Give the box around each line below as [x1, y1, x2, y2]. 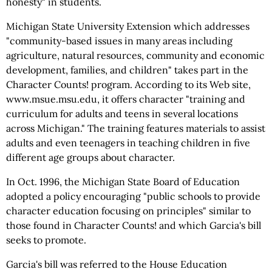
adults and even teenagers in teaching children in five [6, 137, 250, 149]
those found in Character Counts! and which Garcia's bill [6, 219, 261, 231]
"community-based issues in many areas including [6, 35, 233, 47]
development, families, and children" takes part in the [6, 64, 248, 76]
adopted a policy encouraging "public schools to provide [6, 190, 260, 202]
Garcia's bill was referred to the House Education [6, 258, 227, 270]
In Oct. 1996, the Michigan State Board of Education [6, 175, 240, 188]
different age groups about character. [6, 151, 175, 163]
